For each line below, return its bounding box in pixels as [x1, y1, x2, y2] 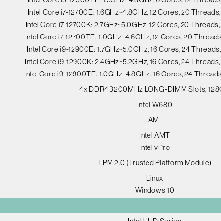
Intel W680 [137, 100, 173, 109]
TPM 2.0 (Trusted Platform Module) [97, 158, 212, 167]
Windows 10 [135, 186, 175, 195]
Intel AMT [139, 131, 170, 140]
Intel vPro [139, 143, 170, 152]
